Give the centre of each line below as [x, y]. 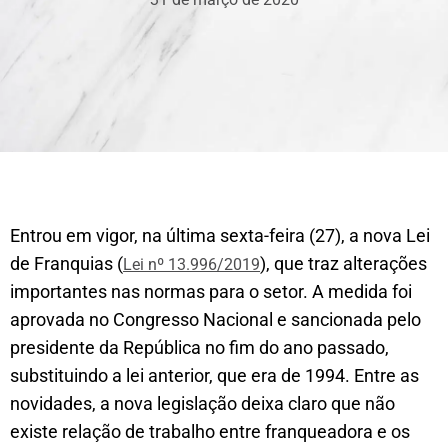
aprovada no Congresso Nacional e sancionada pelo [215, 319]
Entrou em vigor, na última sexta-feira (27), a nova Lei [220, 235]
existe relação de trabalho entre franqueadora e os [210, 431]
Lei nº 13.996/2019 [191, 264]
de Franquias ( [66, 263]
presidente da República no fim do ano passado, [199, 347]
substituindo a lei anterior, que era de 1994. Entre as [214, 375]
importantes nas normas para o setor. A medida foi [211, 291]
